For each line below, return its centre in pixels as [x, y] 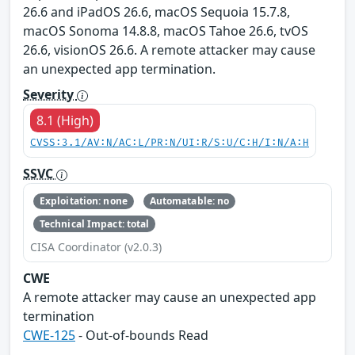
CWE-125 [49, 335]
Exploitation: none [83, 201]
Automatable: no [189, 201]
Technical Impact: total [94, 223]
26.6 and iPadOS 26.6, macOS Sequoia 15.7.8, [157, 11]
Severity [50, 94]
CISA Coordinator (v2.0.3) [96, 246]
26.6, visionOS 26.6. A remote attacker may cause [169, 50]
